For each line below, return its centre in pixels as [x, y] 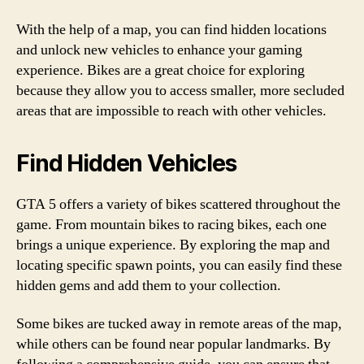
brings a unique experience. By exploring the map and [173, 245]
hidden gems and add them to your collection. [149, 285]
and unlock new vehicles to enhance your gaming [159, 50]
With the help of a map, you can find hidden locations [171, 29]
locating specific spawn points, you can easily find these [179, 265]
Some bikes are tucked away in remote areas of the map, [179, 324]
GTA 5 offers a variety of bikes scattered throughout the [178, 204]
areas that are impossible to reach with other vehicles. [171, 110]
